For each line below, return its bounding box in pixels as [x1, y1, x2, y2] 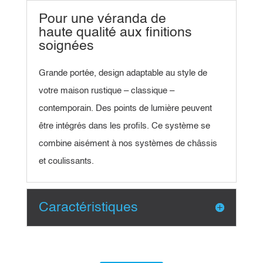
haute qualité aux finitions [38, 25, 192, 39]
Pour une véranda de [38, 12, 166, 26]
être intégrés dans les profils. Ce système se [38, 121, 210, 130]
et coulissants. [38, 156, 94, 166]
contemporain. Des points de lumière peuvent [38, 103, 212, 113]
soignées [38, 39, 94, 53]
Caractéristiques [38, 200, 138, 214]
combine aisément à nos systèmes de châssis [38, 139, 217, 148]
